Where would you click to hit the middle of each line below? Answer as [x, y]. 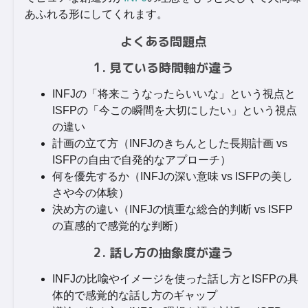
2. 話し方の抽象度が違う [164, 253]
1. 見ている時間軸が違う [164, 68]
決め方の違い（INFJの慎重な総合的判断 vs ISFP [173, 209]
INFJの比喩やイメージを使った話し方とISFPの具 [175, 279]
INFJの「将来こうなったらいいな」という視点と [174, 94]
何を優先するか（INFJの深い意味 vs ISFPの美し [173, 176]
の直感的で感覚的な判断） [118, 226]
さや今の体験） [91, 193]
